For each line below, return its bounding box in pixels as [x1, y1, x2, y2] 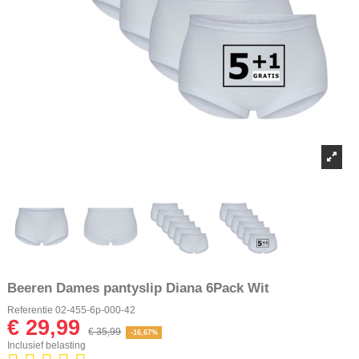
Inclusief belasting [7, 339, 86, 351]
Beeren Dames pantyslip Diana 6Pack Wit [7, 279, 269, 296]
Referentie [7, 304, 53, 316]
